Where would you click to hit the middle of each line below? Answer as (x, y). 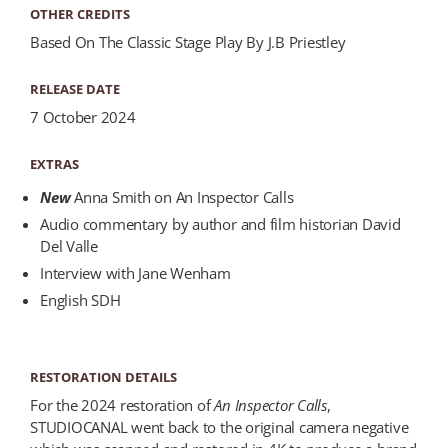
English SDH (80, 300)
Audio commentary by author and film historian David (220, 224)
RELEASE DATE (75, 89)
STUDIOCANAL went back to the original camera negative (219, 427)
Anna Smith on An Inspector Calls (184, 197)
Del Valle (69, 246)
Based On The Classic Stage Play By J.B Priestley (188, 42)
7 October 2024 (83, 117)
